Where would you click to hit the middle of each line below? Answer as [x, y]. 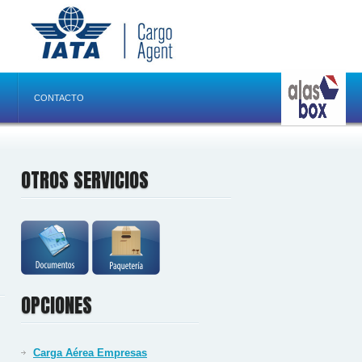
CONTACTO [59, 98]
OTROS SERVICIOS [85, 180]
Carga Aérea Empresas [90, 353]
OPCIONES [57, 305]
